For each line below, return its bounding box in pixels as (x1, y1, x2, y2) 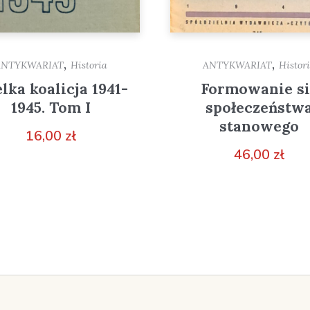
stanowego (219, 117, 299, 136)
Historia (71, 59, 108, 72)
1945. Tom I (11, 98, 91, 118)
